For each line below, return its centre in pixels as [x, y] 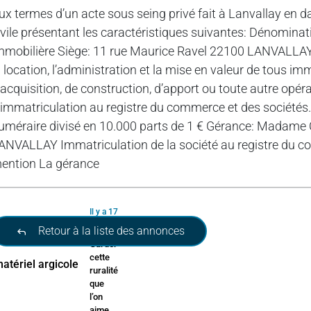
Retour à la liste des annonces [110, 231]
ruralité [104, 271]
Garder [104, 244]
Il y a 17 [104, 212]
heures [102, 225]
